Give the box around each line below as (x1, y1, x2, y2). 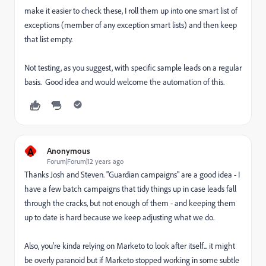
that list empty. (24, 34, 72, 45)
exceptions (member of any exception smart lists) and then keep (24, 20, 237, 30)
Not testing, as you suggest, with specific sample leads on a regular (24, 62, 242, 73)
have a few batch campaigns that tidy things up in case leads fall (24, 183, 236, 194)
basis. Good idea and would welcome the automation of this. (24, 77, 224, 87)
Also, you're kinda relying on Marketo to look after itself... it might (24, 240, 235, 251)
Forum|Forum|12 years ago (47, 157, 123, 166)
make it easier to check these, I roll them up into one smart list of (24, 5, 237, 16)
